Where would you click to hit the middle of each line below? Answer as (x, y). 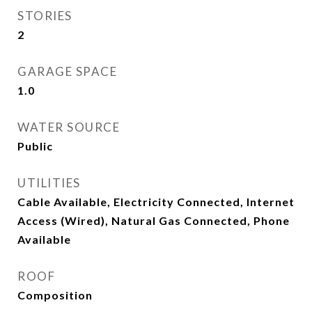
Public (35, 146)
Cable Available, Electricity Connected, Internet (156, 202)
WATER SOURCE (69, 127)
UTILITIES (49, 183)
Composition (55, 295)
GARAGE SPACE (67, 71)
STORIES (45, 16)
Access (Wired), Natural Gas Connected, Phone (154, 220)
